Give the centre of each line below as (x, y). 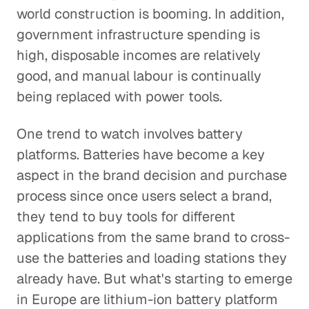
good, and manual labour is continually (139, 76)
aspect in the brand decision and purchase (152, 175)
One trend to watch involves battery (130, 134)
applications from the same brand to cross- (153, 237)
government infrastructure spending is (138, 34)
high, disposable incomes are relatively (139, 55)
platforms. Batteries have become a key (141, 154)
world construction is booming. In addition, (150, 14)
